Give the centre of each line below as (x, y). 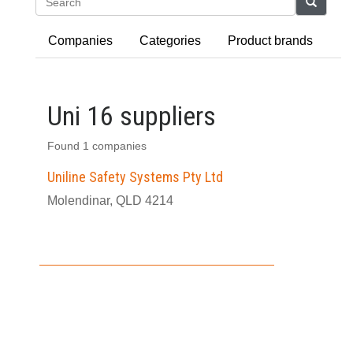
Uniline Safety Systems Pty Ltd (135, 177)
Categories (170, 41)
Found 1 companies (97, 146)
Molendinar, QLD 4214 (110, 201)
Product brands (270, 41)
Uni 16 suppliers (132, 116)
